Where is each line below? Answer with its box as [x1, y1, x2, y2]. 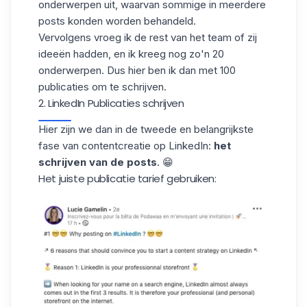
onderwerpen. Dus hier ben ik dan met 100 [38, 64, 236, 77]
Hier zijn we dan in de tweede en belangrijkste [38, 123, 254, 136]
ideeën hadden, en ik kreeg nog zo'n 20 [38, 47, 224, 60]
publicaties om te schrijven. [38, 80, 167, 93]
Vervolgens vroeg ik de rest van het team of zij [38, 31, 257, 44]
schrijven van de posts [38, 156, 157, 169]
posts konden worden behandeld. [38, 14, 196, 27]
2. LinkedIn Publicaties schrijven [38, 96, 184, 110]
